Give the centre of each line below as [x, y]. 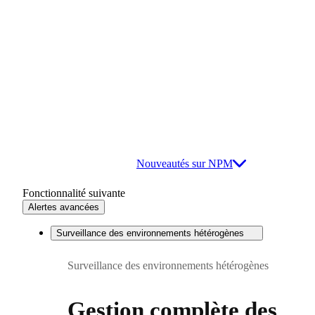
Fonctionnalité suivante [74, 193]
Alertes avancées [64, 207]
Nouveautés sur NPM [185, 163]
